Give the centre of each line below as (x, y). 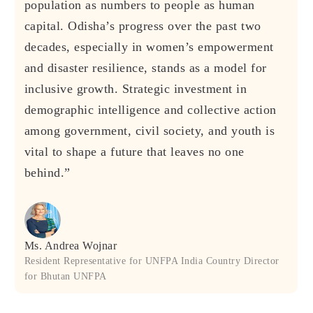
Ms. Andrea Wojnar (71, 245)
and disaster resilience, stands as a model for (145, 67)
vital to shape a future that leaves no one (134, 151)
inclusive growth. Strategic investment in (136, 88)
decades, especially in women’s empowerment (149, 46)
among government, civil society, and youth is (150, 130)
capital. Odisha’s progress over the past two (143, 26)
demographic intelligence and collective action (150, 109)
